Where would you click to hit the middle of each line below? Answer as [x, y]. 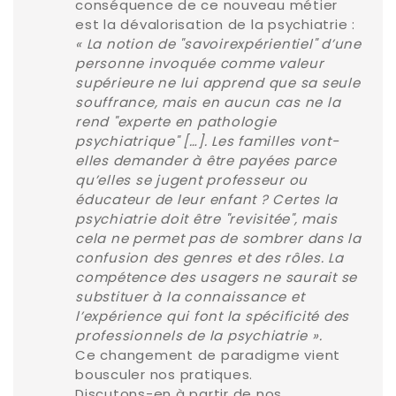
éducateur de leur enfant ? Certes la [206, 200]
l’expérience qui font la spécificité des [212, 316]
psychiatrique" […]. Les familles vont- [207, 141]
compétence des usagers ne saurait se [216, 278]
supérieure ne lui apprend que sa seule [218, 83]
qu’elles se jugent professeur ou [191, 180]
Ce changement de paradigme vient [208, 355]
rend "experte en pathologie [176, 122]
